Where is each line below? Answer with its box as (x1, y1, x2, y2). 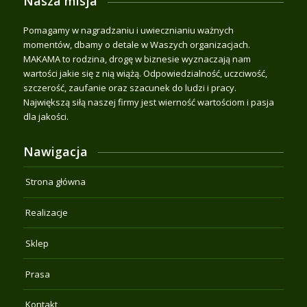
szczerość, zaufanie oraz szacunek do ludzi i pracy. (23, 82, 236, 95)
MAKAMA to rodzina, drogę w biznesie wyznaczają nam (23, 53, 251, 66)
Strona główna (25, 175, 86, 188)
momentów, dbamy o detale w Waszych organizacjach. (23, 38, 250, 51)
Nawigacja (23, 143, 88, 160)
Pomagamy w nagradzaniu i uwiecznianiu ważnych (23, 24, 234, 37)
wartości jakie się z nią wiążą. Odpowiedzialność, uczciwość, (23, 67, 267, 80)
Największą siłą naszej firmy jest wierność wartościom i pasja (23, 96, 274, 109)
